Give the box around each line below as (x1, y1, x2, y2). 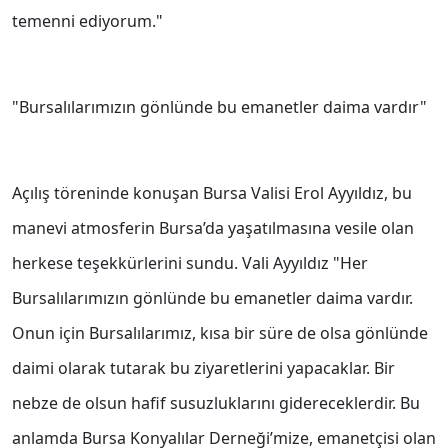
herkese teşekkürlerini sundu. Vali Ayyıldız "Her (12, 252, 368, 275)
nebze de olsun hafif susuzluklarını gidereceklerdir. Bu (12, 392, 420, 415)
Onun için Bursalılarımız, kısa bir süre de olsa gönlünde (12, 322, 428, 345)
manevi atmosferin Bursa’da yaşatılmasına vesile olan (12, 217, 414, 240)
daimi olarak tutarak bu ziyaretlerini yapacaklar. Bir (12, 357, 395, 380)
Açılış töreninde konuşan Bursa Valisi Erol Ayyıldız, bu (12, 182, 412, 205)
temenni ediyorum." (12, 10, 163, 33)
